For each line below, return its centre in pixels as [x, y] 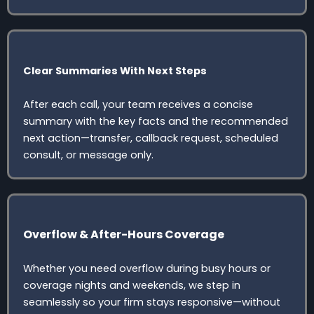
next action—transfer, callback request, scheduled [151, 138]
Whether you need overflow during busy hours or [147, 268]
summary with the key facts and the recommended [156, 121]
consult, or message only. [88, 155]
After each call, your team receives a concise [138, 104]
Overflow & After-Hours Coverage [124, 234]
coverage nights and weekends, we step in [132, 285]
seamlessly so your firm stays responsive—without [152, 302]
